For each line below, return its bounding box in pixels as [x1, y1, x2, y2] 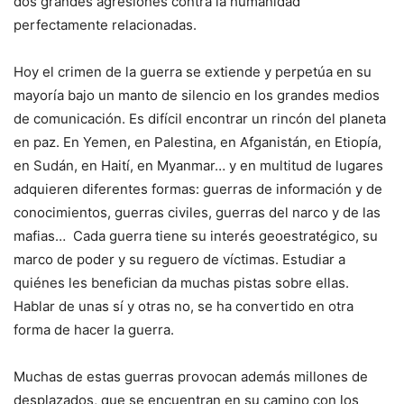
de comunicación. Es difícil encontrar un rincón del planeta [14, 109, 386, 127]
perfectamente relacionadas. [14, 15, 197, 33]
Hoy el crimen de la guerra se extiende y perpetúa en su [14, 62, 372, 80]
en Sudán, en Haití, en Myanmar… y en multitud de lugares [14, 156, 383, 174]
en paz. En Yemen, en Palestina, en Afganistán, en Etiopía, [14, 133, 381, 151]
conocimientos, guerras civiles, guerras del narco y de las [14, 203, 381, 221]
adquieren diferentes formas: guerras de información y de [14, 179, 382, 197]
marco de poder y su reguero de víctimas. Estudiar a [14, 250, 345, 268]
